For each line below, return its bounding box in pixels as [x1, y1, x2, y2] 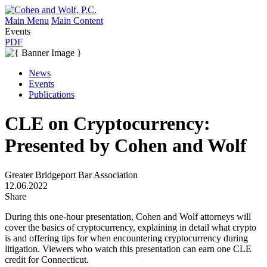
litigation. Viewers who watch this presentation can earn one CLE [5, 243, 252, 254]
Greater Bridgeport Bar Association [5, 169, 138, 180]
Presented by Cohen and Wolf [5, 135, 247, 157]
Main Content [51, 15, 103, 26]
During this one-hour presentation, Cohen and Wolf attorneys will [5, 211, 251, 222]
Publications [29, 89, 74, 100]
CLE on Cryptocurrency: [5, 113, 210, 135]
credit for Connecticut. [5, 254, 89, 265]
